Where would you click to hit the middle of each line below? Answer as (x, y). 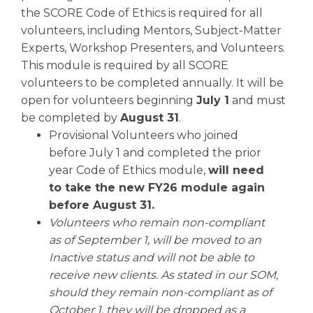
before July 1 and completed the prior (155, 153)
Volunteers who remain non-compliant (157, 223)
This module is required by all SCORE (125, 65)
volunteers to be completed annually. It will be (152, 83)
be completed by (71, 118)
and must (257, 100)
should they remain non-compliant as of (160, 292)
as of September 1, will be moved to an (155, 240)
